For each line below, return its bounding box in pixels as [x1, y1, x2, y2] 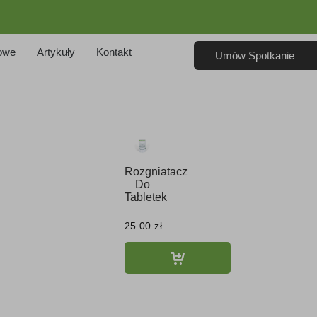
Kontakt [96, 46, 132, 59]
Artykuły [36, 46, 75, 59]
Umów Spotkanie [215, 50, 294, 62]
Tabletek [124, 191, 167, 204]
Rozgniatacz [124, 166, 188, 178]
